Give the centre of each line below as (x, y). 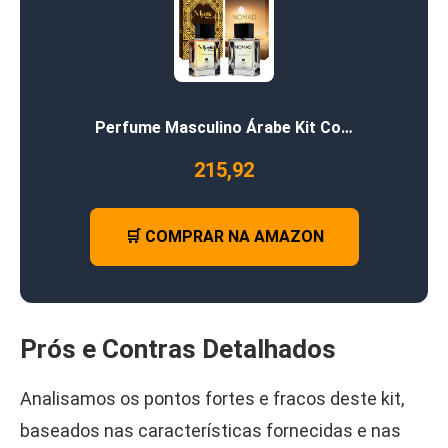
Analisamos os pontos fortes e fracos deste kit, (212, 398)
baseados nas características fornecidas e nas (210, 430)
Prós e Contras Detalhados (178, 348)
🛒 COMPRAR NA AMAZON (224, 236)
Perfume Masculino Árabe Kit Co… (224, 127)
